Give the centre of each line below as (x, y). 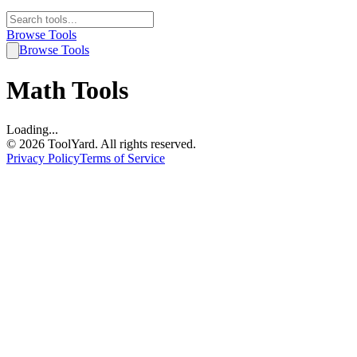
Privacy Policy (43, 158)
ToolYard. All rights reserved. (120, 143)
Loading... (32, 129)
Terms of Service (122, 158)
